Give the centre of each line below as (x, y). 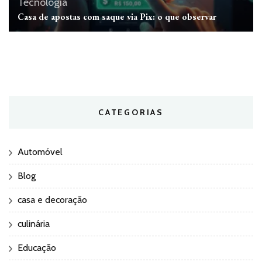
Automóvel (40, 152)
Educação (37, 248)
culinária (34, 224)
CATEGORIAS (131, 113)
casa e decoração (52, 200)
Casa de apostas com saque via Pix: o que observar (117, 17)
